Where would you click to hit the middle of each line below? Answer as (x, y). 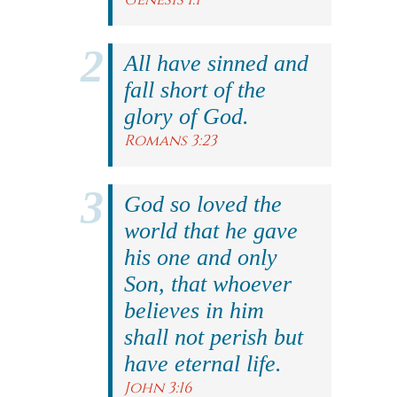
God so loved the (203, 204)
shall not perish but (214, 337)
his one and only (201, 257)
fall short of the (195, 90)
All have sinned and (216, 63)
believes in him (194, 311)
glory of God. (187, 117)
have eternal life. (203, 364)
